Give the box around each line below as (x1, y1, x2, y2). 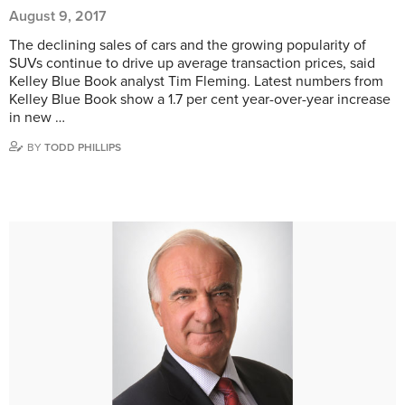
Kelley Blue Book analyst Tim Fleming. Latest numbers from (9, 71, 383, 90)
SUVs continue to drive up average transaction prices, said (9, 53, 375, 72)
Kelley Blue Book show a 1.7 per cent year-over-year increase (9, 89, 391, 108)
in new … (9, 108, 65, 127)
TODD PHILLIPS (44, 140, 121, 154)
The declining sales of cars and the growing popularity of (9, 35, 366, 54)
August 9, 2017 (9, 6, 107, 25)
